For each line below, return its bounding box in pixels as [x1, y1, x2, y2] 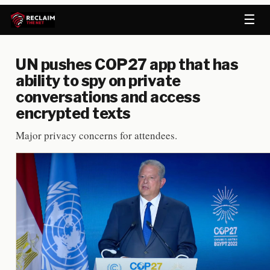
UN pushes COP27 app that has [16, 55, 238, 74]
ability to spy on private [16, 72, 181, 90]
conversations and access [16, 88, 200, 106]
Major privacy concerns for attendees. [16, 128, 177, 142]
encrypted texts [16, 104, 131, 122]
